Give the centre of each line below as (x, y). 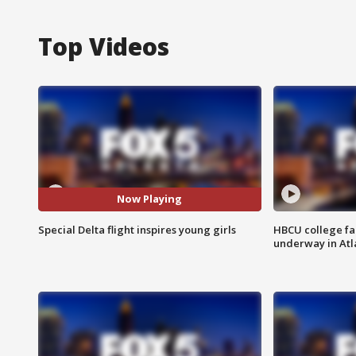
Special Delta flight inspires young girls (137, 229)
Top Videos (104, 46)
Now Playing (150, 199)
